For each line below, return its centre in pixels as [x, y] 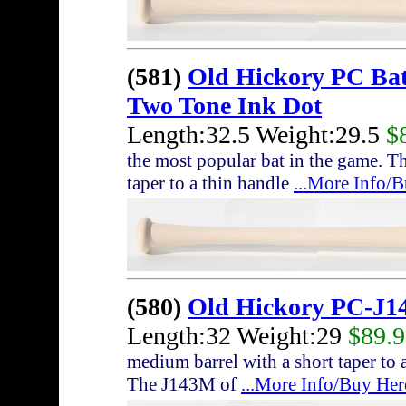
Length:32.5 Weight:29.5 [256, 135]
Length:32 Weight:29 [237, 336]
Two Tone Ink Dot [224, 106]
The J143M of [184, 385]
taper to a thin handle [210, 184]
